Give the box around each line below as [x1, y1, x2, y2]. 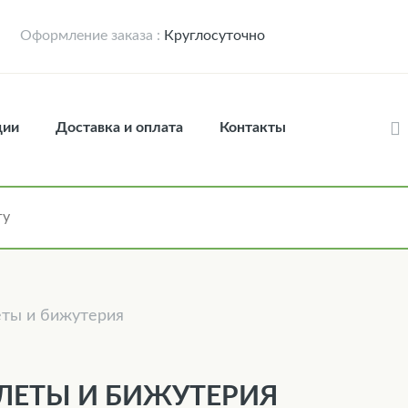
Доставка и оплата [56, 119, 183, 135]
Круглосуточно [160, 28, 265, 43]
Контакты [219, 119, 286, 135]
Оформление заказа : [20, 28, 160, 43]
